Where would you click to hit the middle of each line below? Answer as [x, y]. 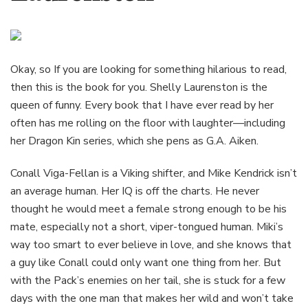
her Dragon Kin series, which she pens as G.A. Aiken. [134, 141]
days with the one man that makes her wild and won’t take [152, 299]
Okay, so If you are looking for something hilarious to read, [148, 70]
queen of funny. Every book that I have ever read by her [142, 106]
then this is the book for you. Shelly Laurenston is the [139, 88]
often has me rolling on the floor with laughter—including [148, 123]
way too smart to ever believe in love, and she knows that [151, 245]
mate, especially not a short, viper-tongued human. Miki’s [147, 227]
